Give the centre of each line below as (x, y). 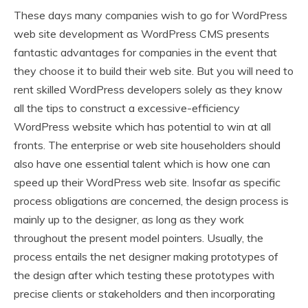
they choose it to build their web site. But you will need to (154, 71)
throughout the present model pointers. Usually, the (139, 238)
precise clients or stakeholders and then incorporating (144, 294)
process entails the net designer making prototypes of (146, 257)
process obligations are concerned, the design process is (151, 201)
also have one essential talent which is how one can (142, 164)
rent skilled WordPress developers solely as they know (148, 90)
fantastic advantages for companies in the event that (145, 53)
